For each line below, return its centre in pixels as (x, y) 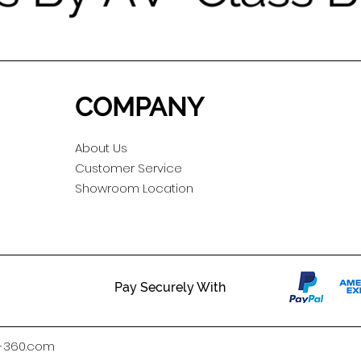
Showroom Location (134, 189)
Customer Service (128, 168)
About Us (101, 148)
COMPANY (139, 107)
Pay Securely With (170, 288)
